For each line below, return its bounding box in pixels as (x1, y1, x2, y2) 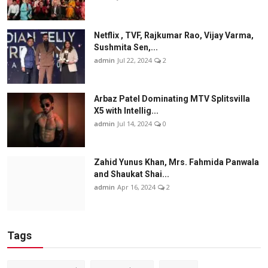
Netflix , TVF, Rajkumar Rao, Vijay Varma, (94, 31, 254, 41)
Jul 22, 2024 (117, 56, 152, 65)
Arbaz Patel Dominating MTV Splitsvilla (94, 94, 250, 104)
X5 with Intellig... (94, 106, 159, 116)
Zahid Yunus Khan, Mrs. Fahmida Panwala (94, 157, 259, 167)
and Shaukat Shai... (94, 169, 169, 179)
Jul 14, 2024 (117, 119, 152, 129)
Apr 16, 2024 (117, 182, 156, 192)
